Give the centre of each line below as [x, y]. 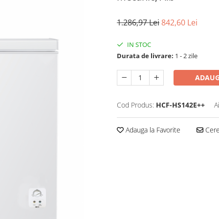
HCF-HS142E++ [180, 105]
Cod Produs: [135, 105]
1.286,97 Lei [138, 23]
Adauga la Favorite [152, 130]
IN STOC [138, 45]
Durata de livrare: [145, 56]
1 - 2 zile [186, 56]
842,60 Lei [179, 23]
